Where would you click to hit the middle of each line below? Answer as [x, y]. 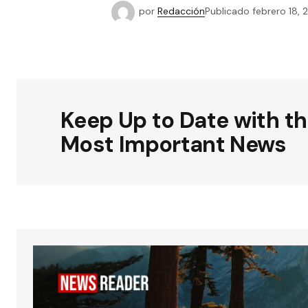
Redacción [181, 11]
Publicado [227, 11]
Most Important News [174, 145]
